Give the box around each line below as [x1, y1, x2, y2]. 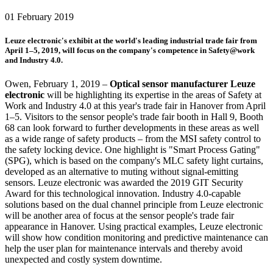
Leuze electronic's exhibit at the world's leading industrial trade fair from [5, 35, 257, 45]
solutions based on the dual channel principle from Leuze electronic [5, 199, 263, 210]
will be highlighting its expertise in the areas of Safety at [44, 90, 261, 101]
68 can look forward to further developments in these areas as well [5, 122, 259, 133]
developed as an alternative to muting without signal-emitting [5, 166, 238, 177]
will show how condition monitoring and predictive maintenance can [5, 232, 268, 243]
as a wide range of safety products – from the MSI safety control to [5, 133, 261, 144]
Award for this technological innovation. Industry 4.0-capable [5, 188, 241, 199]
